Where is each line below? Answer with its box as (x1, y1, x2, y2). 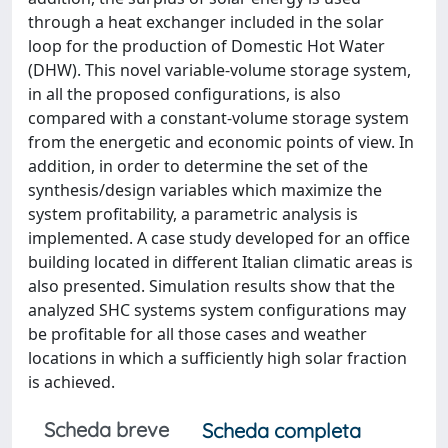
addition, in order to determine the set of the (28, 155, 368, 177)
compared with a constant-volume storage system (28, 107, 409, 129)
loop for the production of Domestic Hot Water (28, 35, 385, 57)
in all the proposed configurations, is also (28, 83, 341, 105)
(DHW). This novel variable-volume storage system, (28, 59, 411, 81)
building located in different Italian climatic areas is (28, 251, 413, 273)
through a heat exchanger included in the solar (28, 11, 384, 33)
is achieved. (28, 371, 115, 393)
